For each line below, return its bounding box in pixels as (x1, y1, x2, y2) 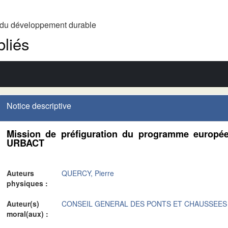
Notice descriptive (7, 100, 71, 111)
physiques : (7, 178, 50, 188)
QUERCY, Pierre (61, 168, 114, 178)
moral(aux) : (7, 209, 50, 219)
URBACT (7, 136, 44, 150)
